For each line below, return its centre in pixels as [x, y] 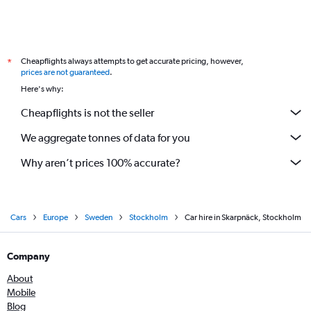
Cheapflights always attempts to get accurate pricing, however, [132, 61]
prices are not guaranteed [65, 72]
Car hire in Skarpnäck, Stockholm [243, 217]
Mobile [21, 292]
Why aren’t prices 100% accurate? [101, 162]
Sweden [98, 217]
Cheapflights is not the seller [87, 112]
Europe [55, 217]
